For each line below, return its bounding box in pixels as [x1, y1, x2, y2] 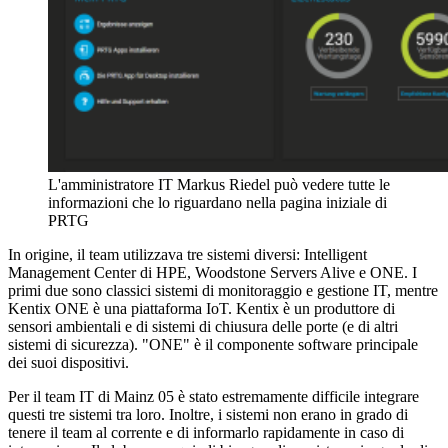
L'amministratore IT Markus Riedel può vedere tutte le [48, 175, 390, 193]
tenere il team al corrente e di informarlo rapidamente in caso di [8, 423, 404, 441]
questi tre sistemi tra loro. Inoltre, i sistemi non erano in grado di [8, 405, 408, 423]
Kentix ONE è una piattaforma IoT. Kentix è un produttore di [8, 299, 395, 317]
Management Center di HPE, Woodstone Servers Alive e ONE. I [8, 263, 417, 281]
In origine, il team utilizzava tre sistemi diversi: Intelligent [8, 245, 367, 263]
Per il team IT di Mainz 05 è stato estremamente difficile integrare [8, 387, 419, 405]
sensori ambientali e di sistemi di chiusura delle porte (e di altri [8, 317, 398, 335]
